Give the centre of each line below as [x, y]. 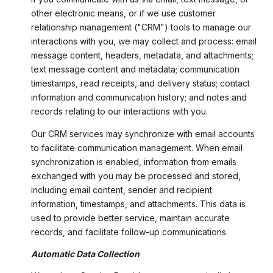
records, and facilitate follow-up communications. [129, 232]
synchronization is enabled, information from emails [133, 161]
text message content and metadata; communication [135, 69]
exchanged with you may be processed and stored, [136, 175]
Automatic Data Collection [85, 254]
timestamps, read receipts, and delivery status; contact [140, 83]
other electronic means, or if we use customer [123, 13]
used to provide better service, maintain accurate [130, 218]
